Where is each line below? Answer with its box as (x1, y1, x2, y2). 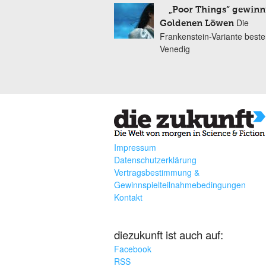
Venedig (160, 43, 190, 55)
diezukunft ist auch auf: (114, 227, 223, 243)
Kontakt (114, 191, 142, 204)
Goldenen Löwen (160, 19, 234, 28)
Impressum (114, 141, 156, 154)
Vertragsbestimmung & (114, 166, 199, 179)
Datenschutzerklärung (114, 154, 197, 166)
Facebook (114, 243, 151, 255)
